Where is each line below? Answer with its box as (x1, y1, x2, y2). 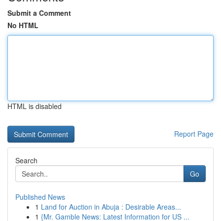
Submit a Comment (7, 8, 71, 18)
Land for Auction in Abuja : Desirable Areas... (41, 202, 181, 212)
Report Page (174, 129, 214, 139)
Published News (15, 192, 65, 202)
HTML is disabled (7, 101, 62, 111)
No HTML (7, 20, 38, 30)
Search (15, 155, 37, 165)
